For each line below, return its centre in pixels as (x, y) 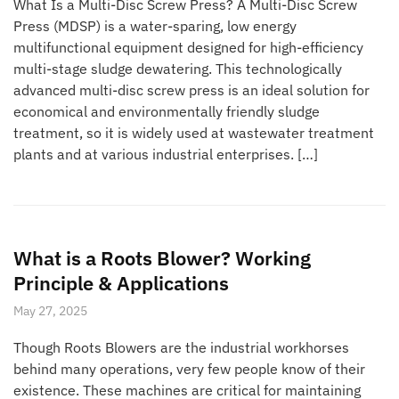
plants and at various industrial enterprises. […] (166, 154)
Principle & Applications (121, 282)
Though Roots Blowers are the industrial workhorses (181, 347)
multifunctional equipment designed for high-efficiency (188, 47)
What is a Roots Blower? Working (162, 257)
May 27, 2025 (50, 310)
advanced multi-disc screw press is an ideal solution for (191, 90)
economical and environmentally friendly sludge (167, 111)
